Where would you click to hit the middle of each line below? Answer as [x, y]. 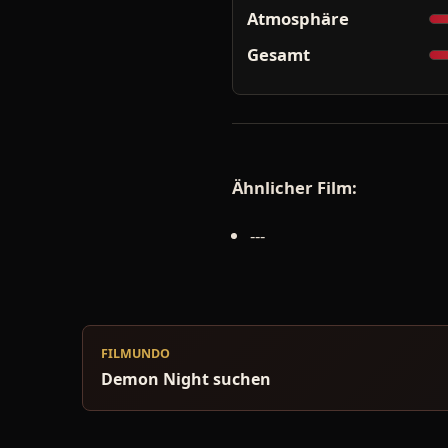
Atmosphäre [298, 19]
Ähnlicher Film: [294, 187]
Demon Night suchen [186, 378]
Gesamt [278, 55]
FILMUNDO [135, 353]
